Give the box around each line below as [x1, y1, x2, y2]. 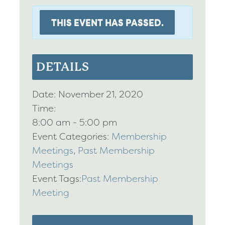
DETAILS [36, 60, 89, 74]
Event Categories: [32, 130, 109, 143]
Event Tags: [32, 172, 81, 185]
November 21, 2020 [58, 88, 143, 100]
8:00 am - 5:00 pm [32, 116, 117, 129]
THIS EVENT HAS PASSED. [51, 16, 164, 29]
